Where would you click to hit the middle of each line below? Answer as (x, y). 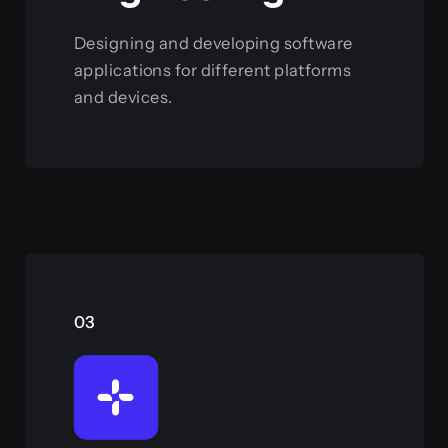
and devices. (123, 96)
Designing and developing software (213, 42)
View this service (224, 127)
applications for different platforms (212, 69)
